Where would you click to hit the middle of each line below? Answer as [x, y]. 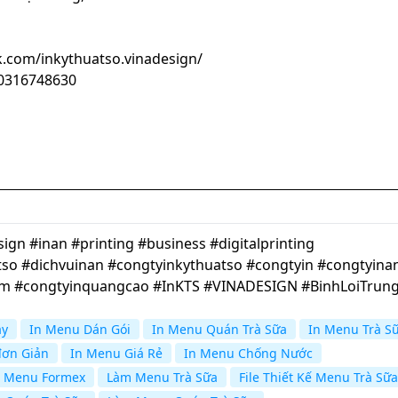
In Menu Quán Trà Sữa [219, 330]
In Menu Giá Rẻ [116, 354]
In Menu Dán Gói [80, 330]
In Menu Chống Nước [248, 354]
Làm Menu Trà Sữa [162, 378]
